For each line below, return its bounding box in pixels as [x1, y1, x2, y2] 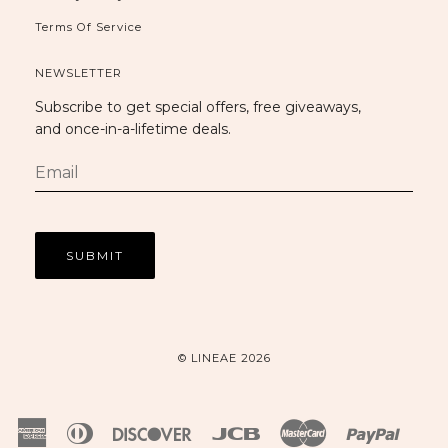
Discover [193, 423, 247, 438]
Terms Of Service [35, 19, 142, 34]
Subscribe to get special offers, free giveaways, [35, 97, 361, 116]
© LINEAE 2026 [177, 350, 271, 365]
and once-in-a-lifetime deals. [35, 119, 231, 138]
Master [327, 423, 370, 438]
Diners [94, 423, 136, 438]
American [48, 423, 110, 438]
